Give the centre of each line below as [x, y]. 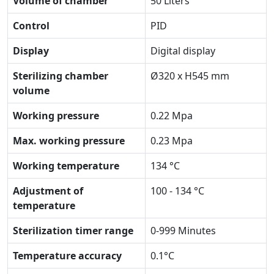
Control [31, 25]
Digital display [183, 50]
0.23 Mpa [172, 140]
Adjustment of [48, 191]
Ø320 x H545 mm [190, 76]
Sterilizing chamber [61, 76]
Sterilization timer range [73, 230]
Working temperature [66, 165]
